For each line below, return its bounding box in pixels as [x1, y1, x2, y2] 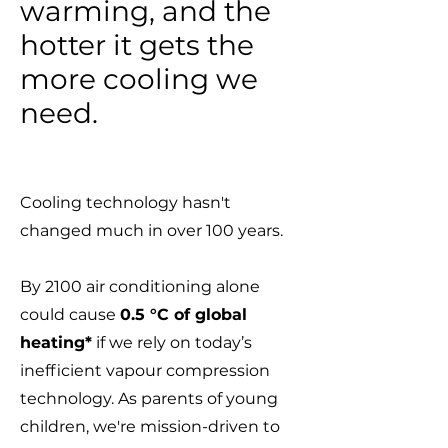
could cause [20, 305, 120, 324]
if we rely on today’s [92, 333, 252, 352]
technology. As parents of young [20, 389, 278, 408]
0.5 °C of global [120, 305, 247, 324]
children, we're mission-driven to [20, 417, 280, 436]
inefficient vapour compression [20, 361, 270, 380]
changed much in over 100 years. [20, 221, 283, 240]
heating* [20, 333, 92, 352]
